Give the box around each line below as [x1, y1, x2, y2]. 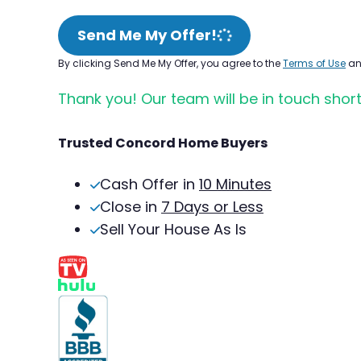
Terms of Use [283, 56, 346, 70]
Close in [100, 196, 161, 217]
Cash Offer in [100, 173, 199, 194]
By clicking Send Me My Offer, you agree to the [58, 56, 283, 70]
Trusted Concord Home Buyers [58, 133, 268, 152]
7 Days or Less [161, 196, 263, 217]
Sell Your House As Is [100, 218, 247, 239]
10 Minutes [199, 173, 272, 194]
